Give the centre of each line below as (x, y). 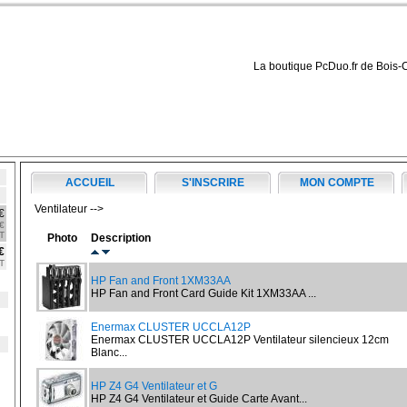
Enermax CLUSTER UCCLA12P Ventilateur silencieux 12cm (240, 340)
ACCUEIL (89, 183)
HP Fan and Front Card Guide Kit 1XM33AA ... (203, 293)
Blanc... (109, 352)
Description (121, 238)
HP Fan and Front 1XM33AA (161, 281)
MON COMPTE (337, 183)
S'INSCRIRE (213, 183)
